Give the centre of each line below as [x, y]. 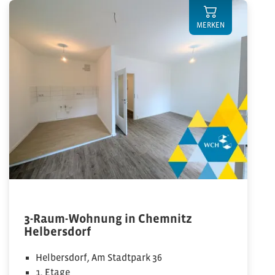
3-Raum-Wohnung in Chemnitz [108, 219]
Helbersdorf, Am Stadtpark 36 [99, 257]
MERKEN [211, 25]
